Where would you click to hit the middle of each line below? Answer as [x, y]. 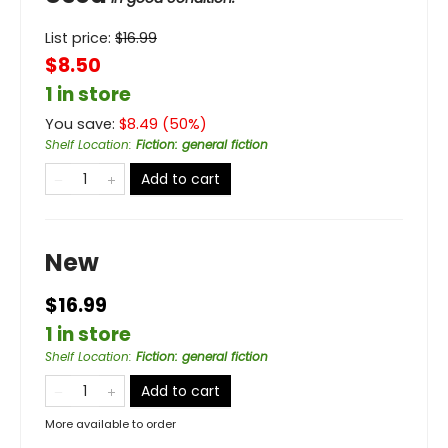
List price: [80, 37]
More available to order [110, 423]
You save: [82, 123]
